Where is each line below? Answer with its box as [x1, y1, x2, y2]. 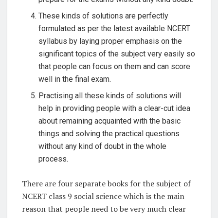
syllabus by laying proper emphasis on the [38, 36, 182, 46]
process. [38, 154, 69, 163]
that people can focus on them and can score [38, 61, 191, 71]
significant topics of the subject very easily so [38, 49, 196, 58]
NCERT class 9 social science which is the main [22, 190, 184, 201]
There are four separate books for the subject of [22, 178, 191, 189]
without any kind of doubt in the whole [38, 141, 167, 151]
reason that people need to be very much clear [22, 203, 186, 214]
